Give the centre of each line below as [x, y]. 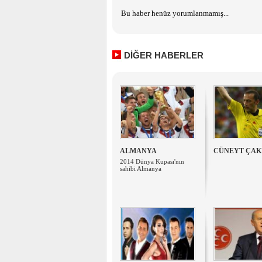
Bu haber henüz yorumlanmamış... [175, 13]
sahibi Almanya [141, 168]
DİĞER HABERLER [164, 55]
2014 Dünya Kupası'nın [152, 161]
